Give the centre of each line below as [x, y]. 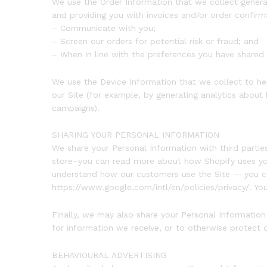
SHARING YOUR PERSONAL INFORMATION [136, 135]
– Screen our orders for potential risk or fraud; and [155, 41]
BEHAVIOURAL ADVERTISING [109, 255]
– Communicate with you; [104, 28]
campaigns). [76, 108]
